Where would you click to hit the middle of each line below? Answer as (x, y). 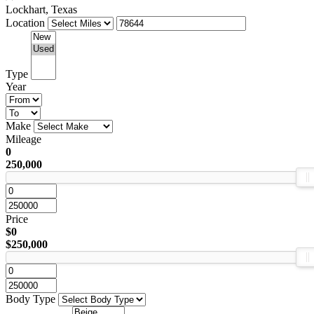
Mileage (23, 139)
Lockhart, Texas (41, 9)
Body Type (30, 299)
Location (25, 22)
